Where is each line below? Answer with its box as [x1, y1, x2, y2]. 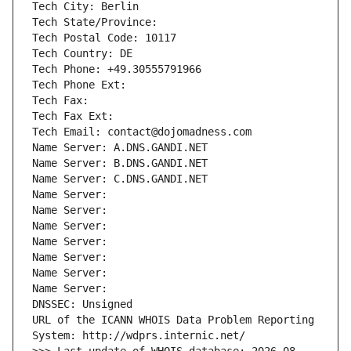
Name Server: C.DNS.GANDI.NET [32, 172, 208, 186]
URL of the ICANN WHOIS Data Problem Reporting [32, 313, 314, 327]
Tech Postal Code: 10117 [32, 31, 176, 45]
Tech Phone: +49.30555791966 [32, 63, 201, 76]
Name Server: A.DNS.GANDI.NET [32, 141, 208, 154]
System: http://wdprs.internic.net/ [32, 329, 245, 342]
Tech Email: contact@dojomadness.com [32, 125, 251, 139]
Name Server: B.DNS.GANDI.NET [32, 157, 208, 170]
